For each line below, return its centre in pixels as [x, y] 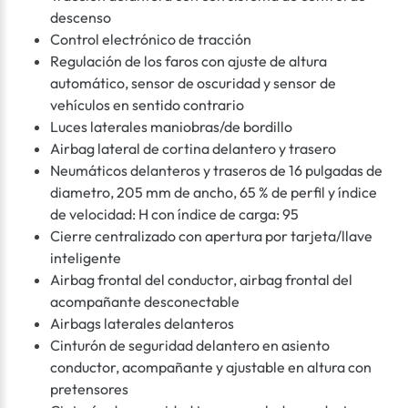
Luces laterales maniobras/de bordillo [171, 127]
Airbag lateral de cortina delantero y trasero [193, 149]
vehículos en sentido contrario [147, 105]
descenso [81, 18]
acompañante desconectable [145, 302]
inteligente [86, 258]
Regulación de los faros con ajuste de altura [189, 61]
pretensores [89, 389]
